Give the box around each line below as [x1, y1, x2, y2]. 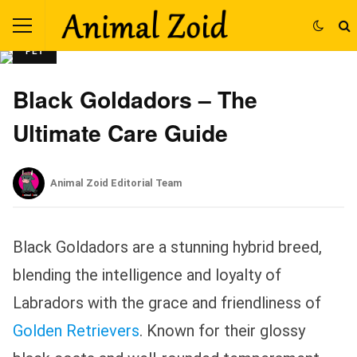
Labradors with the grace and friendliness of [13, 293, 321, 313]
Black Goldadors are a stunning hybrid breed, [13, 237, 322, 257]
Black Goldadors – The [13, 83, 257, 116]
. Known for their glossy [139, 321, 305, 341]
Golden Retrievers [13, 321, 139, 341]
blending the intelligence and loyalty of [13, 265, 281, 285]
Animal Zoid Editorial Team [50, 177, 182, 190]
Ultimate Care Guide [13, 116, 228, 149]
